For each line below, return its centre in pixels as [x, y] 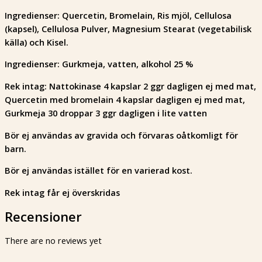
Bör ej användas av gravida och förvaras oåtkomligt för [121, 135]
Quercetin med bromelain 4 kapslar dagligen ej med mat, [125, 99]
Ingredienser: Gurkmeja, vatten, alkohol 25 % [99, 64]
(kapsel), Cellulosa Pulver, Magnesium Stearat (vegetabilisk [128, 28]
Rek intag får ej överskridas [62, 192]
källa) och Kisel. [37, 42]
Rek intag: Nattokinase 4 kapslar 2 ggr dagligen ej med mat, [130, 86]
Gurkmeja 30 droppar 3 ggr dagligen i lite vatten [106, 113]
